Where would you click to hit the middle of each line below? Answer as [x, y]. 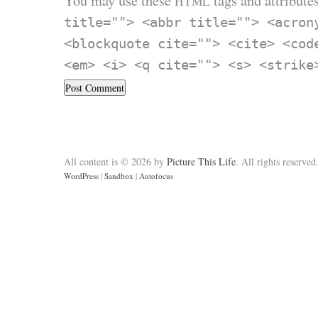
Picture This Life [201, 162]
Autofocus [156, 176]
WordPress [81, 176]
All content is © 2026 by [115, 162]
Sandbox [119, 176]
